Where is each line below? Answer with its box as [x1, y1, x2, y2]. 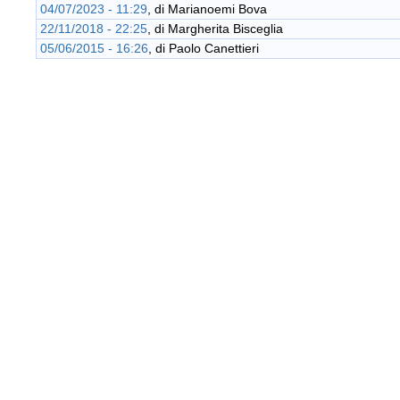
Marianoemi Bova [168, 2, 267, 17]
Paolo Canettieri [169, 41, 259, 56]
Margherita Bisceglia [168, 21, 283, 37]
